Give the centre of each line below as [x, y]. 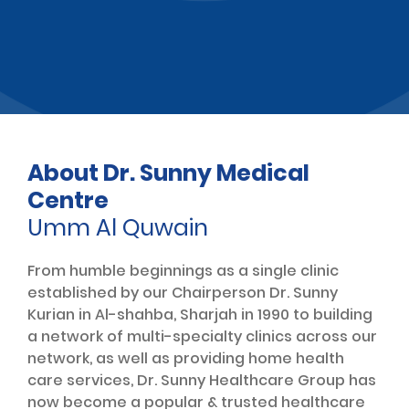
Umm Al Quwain [118, 227]
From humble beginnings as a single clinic [183, 270]
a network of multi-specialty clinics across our [202, 336]
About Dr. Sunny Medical [168, 173]
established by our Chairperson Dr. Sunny [183, 292]
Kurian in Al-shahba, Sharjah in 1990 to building [200, 314]
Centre [68, 200]
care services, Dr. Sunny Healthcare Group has [202, 380]
